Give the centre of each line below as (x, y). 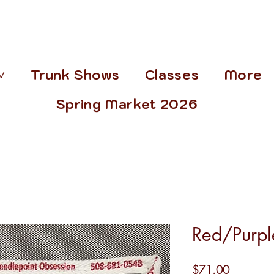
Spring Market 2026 (127, 104)
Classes (172, 75)
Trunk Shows (75, 75)
